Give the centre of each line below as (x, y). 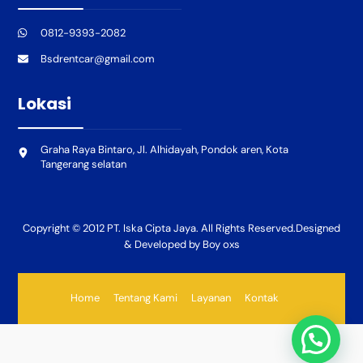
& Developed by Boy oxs (181, 245)
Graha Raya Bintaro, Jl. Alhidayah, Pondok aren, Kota (164, 149)
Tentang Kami (146, 298)
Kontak (262, 298)
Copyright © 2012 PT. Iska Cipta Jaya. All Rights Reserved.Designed (181, 228)
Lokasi (45, 104)
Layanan (211, 298)
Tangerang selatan (83, 164)
